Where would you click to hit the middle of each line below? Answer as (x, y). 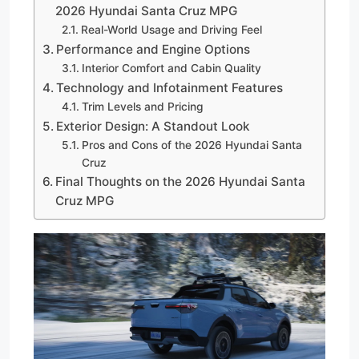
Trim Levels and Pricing (142, 106)
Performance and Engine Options (153, 49)
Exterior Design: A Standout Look (153, 126)
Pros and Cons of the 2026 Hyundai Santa (192, 145)
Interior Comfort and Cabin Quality (171, 68)
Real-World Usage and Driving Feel (171, 29)
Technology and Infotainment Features (170, 87)
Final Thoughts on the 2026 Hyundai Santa (181, 181)
